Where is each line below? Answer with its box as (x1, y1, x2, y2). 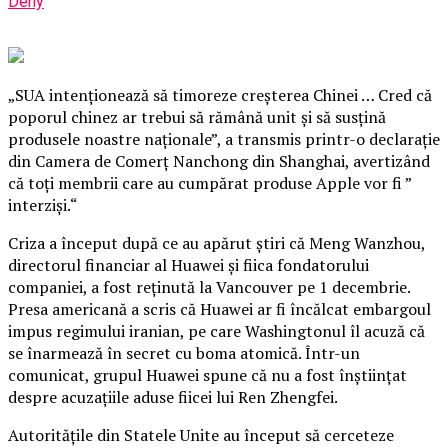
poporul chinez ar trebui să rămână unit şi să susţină (8, 105, 386, 128)
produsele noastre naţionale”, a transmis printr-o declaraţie (8, 127, 440, 150)
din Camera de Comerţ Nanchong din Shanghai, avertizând (8, 149, 430, 172)
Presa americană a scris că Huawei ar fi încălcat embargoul (8, 297, 431, 320)
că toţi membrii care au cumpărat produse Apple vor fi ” (8, 171, 411, 194)
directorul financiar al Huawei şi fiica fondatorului (8, 253, 369, 276)
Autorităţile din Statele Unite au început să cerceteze (8, 423, 394, 446)
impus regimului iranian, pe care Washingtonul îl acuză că (8, 319, 425, 342)
